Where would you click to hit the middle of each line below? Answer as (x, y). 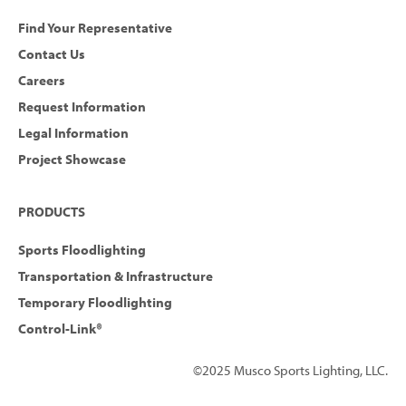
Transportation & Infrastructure (116, 276)
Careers (42, 81)
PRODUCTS (52, 212)
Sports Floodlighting (82, 250)
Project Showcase (72, 159)
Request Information (82, 107)
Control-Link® (60, 329)
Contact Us (52, 54)
